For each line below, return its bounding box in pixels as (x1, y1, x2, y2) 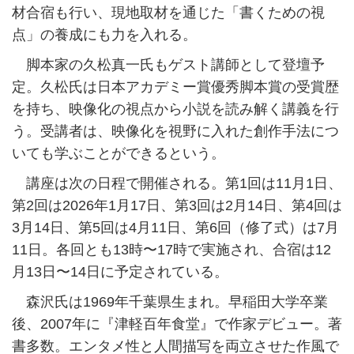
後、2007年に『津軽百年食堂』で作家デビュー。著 (12, 316, 342, 333)
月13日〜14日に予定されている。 (12, 264, 228, 281)
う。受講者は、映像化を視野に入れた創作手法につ (12, 123, 339, 140)
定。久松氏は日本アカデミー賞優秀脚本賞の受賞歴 (12, 79, 339, 96)
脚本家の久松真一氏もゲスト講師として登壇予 (12, 57, 325, 73)
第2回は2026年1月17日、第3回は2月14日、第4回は (12, 198, 342, 214)
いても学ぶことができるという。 (12, 145, 225, 162)
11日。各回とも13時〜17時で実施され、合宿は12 (12, 242, 331, 258)
